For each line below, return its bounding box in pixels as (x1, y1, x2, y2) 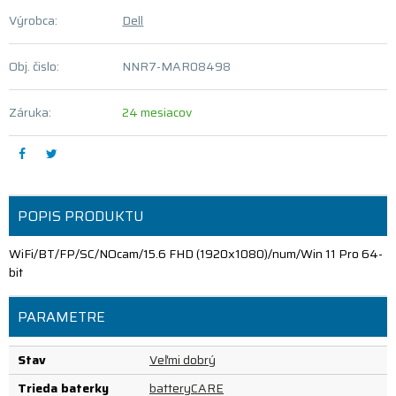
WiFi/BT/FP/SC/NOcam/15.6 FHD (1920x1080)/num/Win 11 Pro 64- (9, 244, 383, 263)
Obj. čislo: (9, 57, 59, 76)
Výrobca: (9, 11, 57, 30)
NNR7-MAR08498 (122, 57, 232, 76)
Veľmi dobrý (149, 350, 216, 369)
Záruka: (9, 103, 51, 122)
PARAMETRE (18, 306, 105, 328)
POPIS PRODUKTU (18, 205, 144, 227)
